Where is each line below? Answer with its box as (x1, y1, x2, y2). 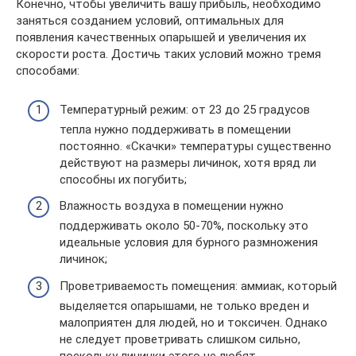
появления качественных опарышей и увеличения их (16, 30, 306, 45)
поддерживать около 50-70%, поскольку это (60, 219, 308, 234)
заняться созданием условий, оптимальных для (16, 14, 284, 29)
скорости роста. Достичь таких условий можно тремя (16, 47, 321, 62)
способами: (16, 64, 79, 79)
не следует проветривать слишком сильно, (60, 331, 300, 346)
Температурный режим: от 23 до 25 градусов (60, 102, 310, 117)
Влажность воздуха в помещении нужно (60, 199, 284, 214)
